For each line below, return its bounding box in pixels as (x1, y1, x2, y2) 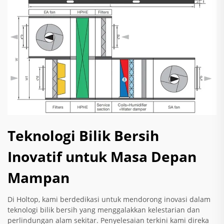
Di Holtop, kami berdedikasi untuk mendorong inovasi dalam (7, 194, 210, 204)
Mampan (7, 168, 69, 187)
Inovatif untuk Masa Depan (7, 147, 196, 166)
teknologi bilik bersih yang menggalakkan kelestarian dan (7, 205, 200, 215)
